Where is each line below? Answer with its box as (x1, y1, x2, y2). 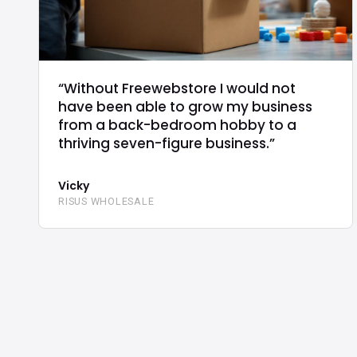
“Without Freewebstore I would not (58, 79, 296, 99)
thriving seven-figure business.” (58, 134, 275, 154)
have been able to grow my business (58, 97, 312, 117)
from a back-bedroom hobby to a (58, 116, 296, 135)
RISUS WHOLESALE (58, 195, 155, 208)
